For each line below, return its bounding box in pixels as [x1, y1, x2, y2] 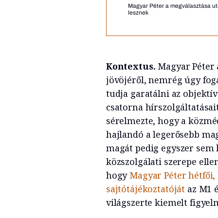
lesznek [127, 9, 148, 16]
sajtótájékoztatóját [106, 182, 185, 195]
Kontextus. [106, 60, 158, 72]
